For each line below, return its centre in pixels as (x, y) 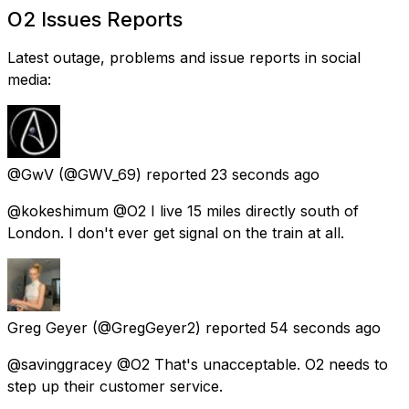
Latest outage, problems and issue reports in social (184, 57)
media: (29, 79)
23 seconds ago (265, 174)
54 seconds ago (325, 327)
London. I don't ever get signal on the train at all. (176, 232)
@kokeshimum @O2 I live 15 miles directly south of (183, 210)
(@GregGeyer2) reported (179, 327)
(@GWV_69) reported (132, 174)
